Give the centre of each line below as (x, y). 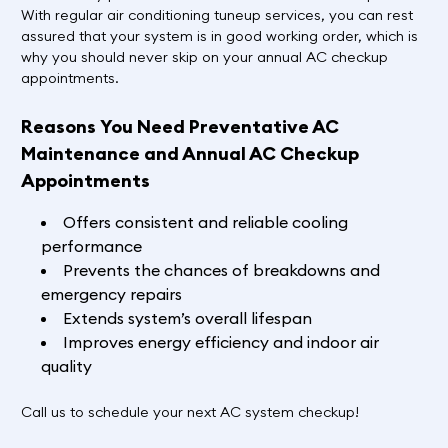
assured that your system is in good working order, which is (219, 35)
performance (91, 245)
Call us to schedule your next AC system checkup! (189, 411)
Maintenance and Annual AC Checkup (189, 153)
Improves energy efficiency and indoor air (220, 341)
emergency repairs (111, 293)
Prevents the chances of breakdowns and (221, 269)
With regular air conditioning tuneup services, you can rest (216, 14)
